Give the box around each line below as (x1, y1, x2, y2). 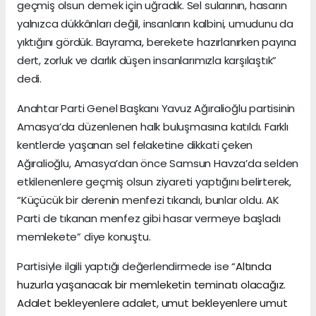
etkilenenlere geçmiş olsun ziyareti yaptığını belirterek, (17, 174, 292, 189)
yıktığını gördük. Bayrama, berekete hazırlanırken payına (17, 34, 297, 49)
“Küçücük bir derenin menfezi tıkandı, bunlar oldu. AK (17, 192, 279, 207)
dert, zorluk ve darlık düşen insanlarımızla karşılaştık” (17, 52, 277, 68)
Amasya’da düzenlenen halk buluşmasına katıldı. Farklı (17, 119, 288, 134)
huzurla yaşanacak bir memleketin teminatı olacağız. (17, 276, 286, 292)
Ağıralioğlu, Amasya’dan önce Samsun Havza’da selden (17, 155, 299, 171)
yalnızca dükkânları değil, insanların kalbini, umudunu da (17, 16, 294, 31)
